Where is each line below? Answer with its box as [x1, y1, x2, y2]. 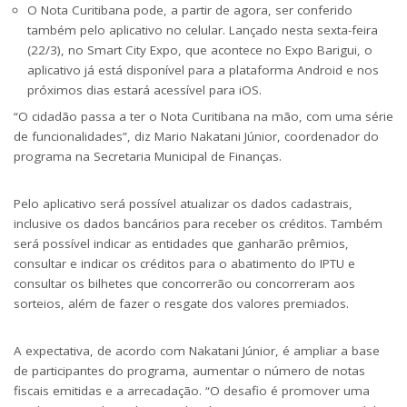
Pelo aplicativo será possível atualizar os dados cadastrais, [14, 194, 352, 212]
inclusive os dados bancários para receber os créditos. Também [14, 214, 382, 232]
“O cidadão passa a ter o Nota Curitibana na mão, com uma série [14, 107, 393, 124]
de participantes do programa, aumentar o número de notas [14, 362, 365, 379]
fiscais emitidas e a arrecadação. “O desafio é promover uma [14, 382, 370, 399]
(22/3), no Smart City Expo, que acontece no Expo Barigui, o [27, 41, 372, 58]
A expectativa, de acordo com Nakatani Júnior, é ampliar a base [14, 342, 380, 359]
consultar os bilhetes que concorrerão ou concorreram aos [14, 274, 355, 292]
